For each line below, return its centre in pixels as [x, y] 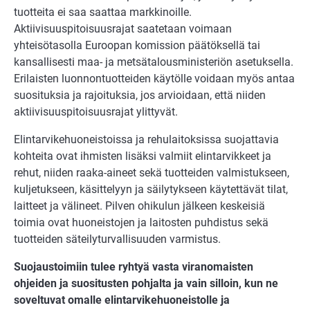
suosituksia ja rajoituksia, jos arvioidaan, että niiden [140, 95]
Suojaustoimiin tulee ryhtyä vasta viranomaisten [134, 267]
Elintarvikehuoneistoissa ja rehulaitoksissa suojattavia [146, 140]
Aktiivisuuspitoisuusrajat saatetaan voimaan [123, 29]
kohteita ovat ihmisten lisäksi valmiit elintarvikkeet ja [143, 156]
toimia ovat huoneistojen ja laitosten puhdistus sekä [141, 223]
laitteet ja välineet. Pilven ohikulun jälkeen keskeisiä [139, 206]
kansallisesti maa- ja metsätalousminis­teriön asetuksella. [154, 62]
